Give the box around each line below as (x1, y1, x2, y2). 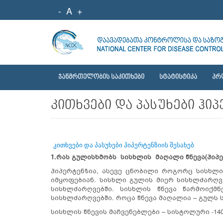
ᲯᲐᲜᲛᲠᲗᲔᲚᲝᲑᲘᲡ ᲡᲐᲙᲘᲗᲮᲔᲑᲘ (58, 73, 144, 81)
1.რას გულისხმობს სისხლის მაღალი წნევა (51, 151, 205, 161)
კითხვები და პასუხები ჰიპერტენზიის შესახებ (53, 141, 194, 149)
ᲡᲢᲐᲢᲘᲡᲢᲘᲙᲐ (159, 73, 197, 81)
